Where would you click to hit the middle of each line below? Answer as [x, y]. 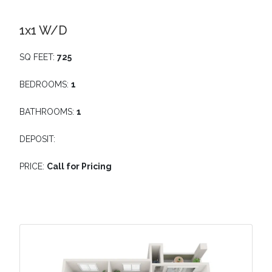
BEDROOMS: [45, 84]
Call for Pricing [79, 166]
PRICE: [33, 166]
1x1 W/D [43, 30]
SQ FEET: [38, 57]
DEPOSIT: [37, 139]
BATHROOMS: [48, 111]
